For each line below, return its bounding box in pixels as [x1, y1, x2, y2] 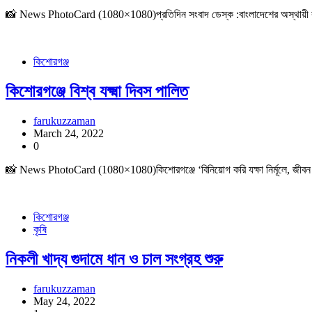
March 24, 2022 [33, 127, 104, 140]
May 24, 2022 [33, 295, 95, 307]
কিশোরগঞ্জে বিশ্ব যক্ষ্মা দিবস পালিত [6, 82, 188, 101]
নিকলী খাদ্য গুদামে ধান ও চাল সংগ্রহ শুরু [6, 249, 223, 268]
